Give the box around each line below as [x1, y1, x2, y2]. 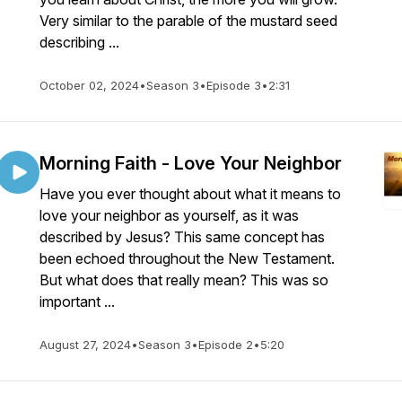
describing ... [39, 33, 119, 51]
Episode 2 [198, 337, 253, 352]
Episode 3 [206, 78, 261, 92]
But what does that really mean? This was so [39, 271, 328, 289]
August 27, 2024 [39, 337, 131, 352]
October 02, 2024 [39, 78, 139, 92]
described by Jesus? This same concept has [39, 228, 325, 246]
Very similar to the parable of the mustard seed [39, 12, 337, 30]
